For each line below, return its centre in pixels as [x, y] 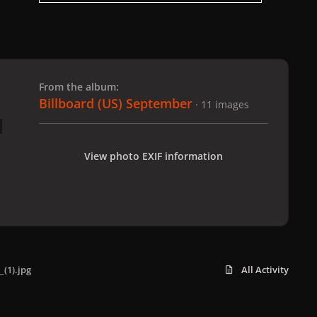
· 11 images [222, 104]
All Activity [265, 270]
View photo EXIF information [154, 156]
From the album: [79, 86]
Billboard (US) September [116, 103]
